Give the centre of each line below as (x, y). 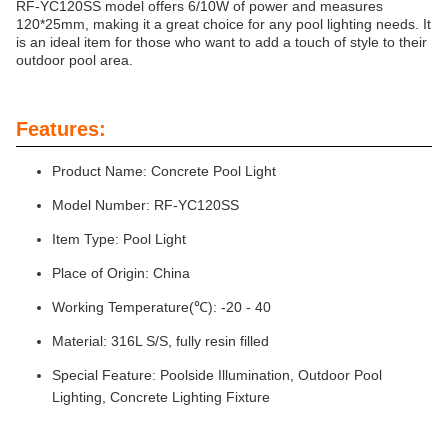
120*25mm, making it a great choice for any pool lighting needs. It (223, 24)
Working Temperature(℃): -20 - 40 (161, 307)
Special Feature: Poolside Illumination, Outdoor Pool (217, 375)
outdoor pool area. (74, 60)
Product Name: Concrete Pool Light (164, 171)
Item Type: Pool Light (119, 239)
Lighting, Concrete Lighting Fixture (161, 397)
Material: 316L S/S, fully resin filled (160, 341)
